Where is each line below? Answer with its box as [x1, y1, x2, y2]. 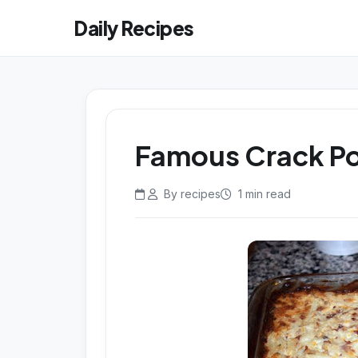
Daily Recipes [74, 15, 194, 40]
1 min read [235, 187, 291, 201]
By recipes [161, 187, 221, 201]
